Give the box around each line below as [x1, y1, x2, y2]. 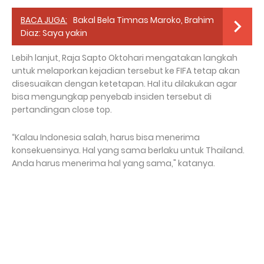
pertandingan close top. [12, 103, 112, 115]
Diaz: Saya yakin [21, 27, 87, 39]
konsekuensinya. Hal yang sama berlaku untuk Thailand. [12, 144, 245, 156]
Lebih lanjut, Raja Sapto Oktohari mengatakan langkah [12, 51, 237, 64]
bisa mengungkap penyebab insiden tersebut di [12, 90, 212, 103]
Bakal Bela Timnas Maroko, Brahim [73, 14, 214, 26]
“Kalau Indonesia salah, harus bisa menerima [12, 131, 200, 143]
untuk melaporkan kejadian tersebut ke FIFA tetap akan [12, 64, 240, 77]
